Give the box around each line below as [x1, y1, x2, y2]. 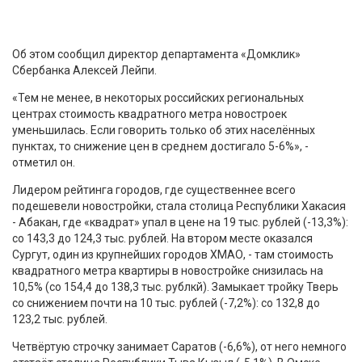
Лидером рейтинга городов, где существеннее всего [12, 183, 296, 196]
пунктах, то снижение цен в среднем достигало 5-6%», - [12, 139, 309, 153]
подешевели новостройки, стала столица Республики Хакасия [12, 199, 346, 213]
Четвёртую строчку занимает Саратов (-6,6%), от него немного [12, 339, 347, 353]
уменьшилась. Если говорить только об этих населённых [12, 123, 315, 137]
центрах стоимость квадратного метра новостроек [12, 107, 287, 120]
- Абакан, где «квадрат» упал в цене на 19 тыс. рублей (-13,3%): [12, 215, 348, 229]
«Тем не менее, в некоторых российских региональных [12, 90, 304, 104]
